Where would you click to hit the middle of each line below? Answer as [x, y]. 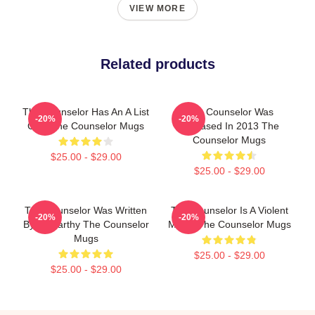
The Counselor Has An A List [86, 112]
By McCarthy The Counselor [86, 224]
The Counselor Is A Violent [229, 210]
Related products [157, 64]
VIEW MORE [157, 8]
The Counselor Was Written [86, 210]
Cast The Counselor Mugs [86, 126]
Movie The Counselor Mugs [229, 224]
